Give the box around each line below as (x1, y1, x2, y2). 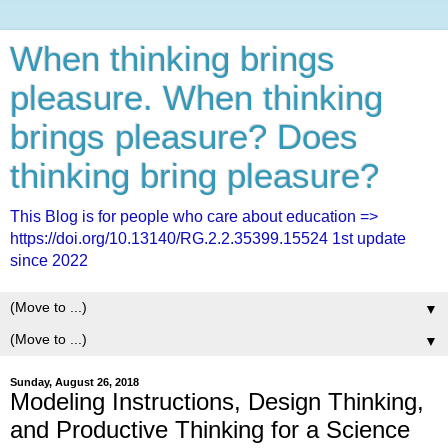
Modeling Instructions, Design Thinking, (10, 388, 424, 415)
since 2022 (10, 252, 88, 269)
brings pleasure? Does (10, 118, 358, 156)
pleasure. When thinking (10, 79, 383, 117)
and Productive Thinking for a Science (10, 416, 410, 443)
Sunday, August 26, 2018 (10, 376, 139, 388)
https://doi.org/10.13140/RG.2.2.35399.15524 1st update (10, 230, 406, 247)
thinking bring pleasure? (10, 157, 379, 195)
